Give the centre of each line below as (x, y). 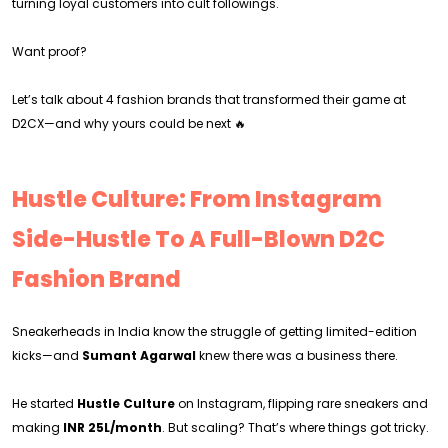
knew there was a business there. (297, 355)
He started (44, 403)
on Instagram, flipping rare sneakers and (301, 403)
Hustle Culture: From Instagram (197, 199)
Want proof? (49, 51)
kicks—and (47, 355)
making (37, 427)
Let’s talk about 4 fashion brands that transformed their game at (209, 99)
